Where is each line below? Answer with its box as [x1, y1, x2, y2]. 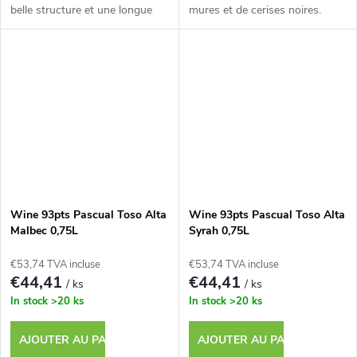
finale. [10, 19, 39, 35]
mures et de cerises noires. [188, 2, 321, 18]
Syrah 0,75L [188, 222, 249, 238]
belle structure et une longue [10, 2, 152, 18]
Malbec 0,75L [10, 222, 78, 238]
